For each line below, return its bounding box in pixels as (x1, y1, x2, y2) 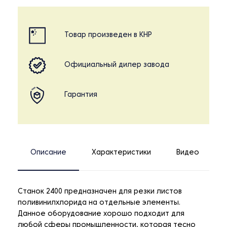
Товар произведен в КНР (64, 32, 152, 39)
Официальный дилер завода (64, 62, 169, 69)
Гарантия (64, 92, 97, 99)
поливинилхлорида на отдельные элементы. (18, 200, 180, 207)
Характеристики (92, 149, 151, 157)
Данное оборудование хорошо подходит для (18, 211, 184, 218)
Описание (30, 149, 66, 157)
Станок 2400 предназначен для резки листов (18, 188, 182, 196)
